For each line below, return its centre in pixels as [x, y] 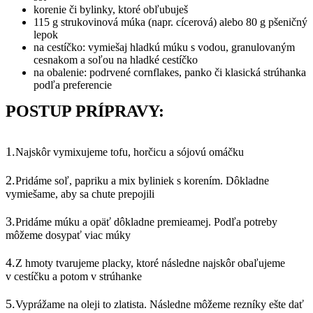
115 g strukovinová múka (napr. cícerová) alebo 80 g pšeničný [170, 22]
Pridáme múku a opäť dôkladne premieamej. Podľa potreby [146, 222]
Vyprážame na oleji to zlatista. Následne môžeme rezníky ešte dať [160, 304]
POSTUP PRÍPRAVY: [85, 111]
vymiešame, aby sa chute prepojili [80, 194]
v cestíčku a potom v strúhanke [74, 276]
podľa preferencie [73, 85]
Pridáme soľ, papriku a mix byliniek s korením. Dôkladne [142, 181]
